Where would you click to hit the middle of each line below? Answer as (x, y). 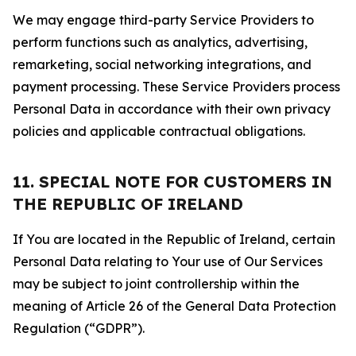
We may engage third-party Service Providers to (163, 20)
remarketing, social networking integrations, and (162, 64)
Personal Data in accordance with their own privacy (172, 109)
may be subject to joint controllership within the (156, 284)
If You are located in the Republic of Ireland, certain (174, 239)
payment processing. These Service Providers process (176, 87)
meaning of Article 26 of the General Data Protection (174, 306)
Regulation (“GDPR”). (79, 328)
